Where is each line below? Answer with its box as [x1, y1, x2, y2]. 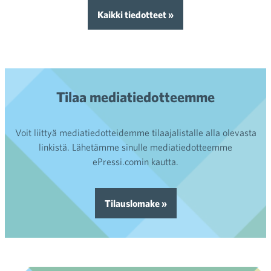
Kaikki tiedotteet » [97, 9, 174, 20]
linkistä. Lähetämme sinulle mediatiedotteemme [39, 142, 232, 152]
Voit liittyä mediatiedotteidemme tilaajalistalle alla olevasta [15, 127, 256, 138]
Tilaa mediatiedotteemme [56, 88, 215, 105]
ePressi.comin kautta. [93, 156, 178, 167]
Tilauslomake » [104, 198, 167, 209]
